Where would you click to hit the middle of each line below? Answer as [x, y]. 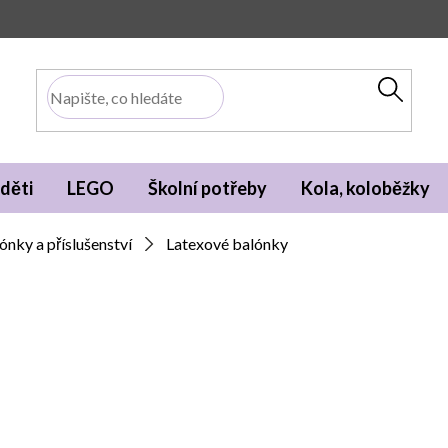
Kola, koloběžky [365, 188]
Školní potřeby [207, 188]
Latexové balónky [227, 243]
